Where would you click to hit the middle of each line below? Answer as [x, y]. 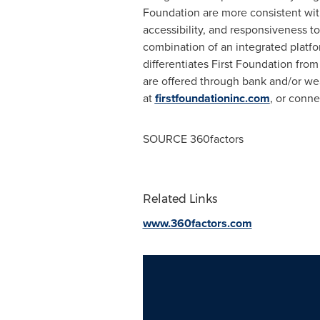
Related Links [180, 199]
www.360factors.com [197, 223]
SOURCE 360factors [193, 139]
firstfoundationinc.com [212, 98]
